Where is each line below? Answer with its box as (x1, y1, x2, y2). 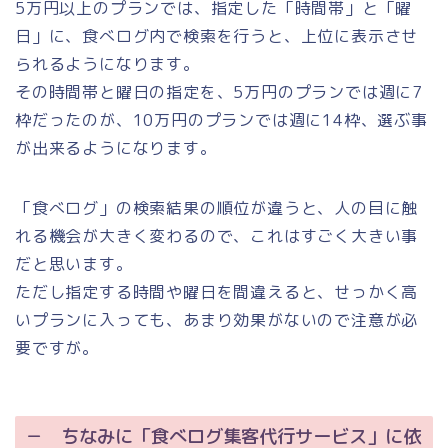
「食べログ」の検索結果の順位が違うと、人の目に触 (15, 196, 419, 219)
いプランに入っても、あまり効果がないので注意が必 (15, 308, 419, 331)
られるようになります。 (15, 52, 200, 75)
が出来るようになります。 (15, 136, 217, 159)
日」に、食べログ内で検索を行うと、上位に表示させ (15, 24, 419, 47)
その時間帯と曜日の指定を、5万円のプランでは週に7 (15, 80, 423, 103)
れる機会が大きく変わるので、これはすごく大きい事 (15, 224, 419, 247)
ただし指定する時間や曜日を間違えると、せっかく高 (15, 280, 419, 303)
